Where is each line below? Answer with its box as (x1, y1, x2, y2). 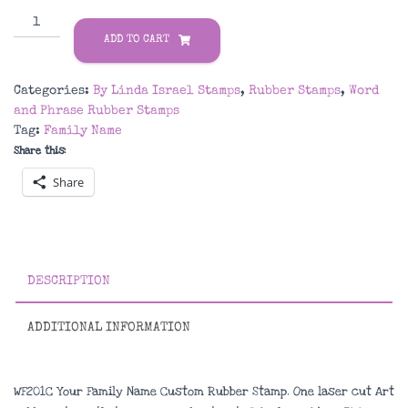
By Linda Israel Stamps (93, 85, 240, 97)
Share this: (14, 144, 66, 158)
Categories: (14, 85, 93, 97)
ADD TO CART (103, 35, 169, 46)
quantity (13, 152, 71, 165)
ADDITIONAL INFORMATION (27, 321, 190, 334)
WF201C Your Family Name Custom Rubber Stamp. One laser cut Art (14, 383, 394, 400)
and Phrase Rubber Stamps (14, 105, 179, 117)
